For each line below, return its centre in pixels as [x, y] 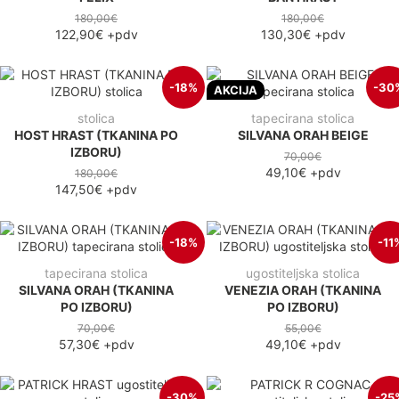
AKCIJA [236, 90]
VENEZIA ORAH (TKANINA [303, 289]
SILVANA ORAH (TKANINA [96, 289]
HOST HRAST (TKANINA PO [96, 134]
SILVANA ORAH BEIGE [303, 134]
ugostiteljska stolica [303, 273]
